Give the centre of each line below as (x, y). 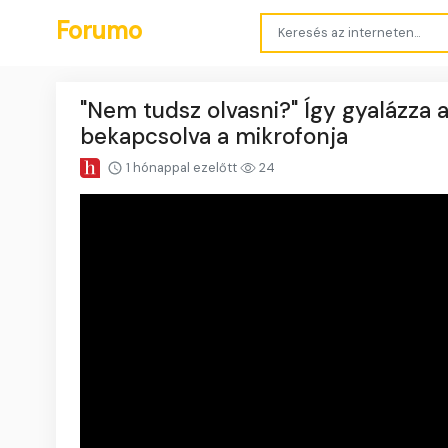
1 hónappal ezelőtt (181, 167)
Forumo (99, 30)
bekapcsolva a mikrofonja (214, 136)
